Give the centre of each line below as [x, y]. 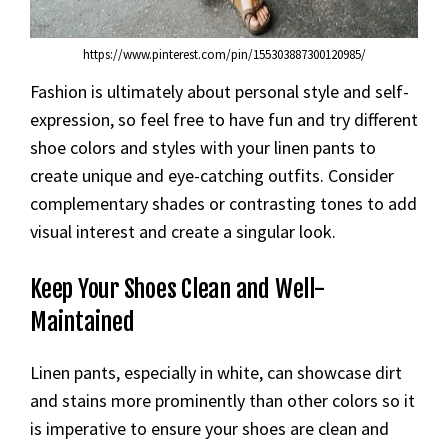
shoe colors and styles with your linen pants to [203, 147]
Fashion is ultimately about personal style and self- [219, 91]
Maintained [82, 321]
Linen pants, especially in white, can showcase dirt [216, 372]
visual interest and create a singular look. [183, 231]
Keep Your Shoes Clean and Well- [177, 288]
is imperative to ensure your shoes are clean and [209, 428]
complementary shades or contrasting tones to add [223, 203]
